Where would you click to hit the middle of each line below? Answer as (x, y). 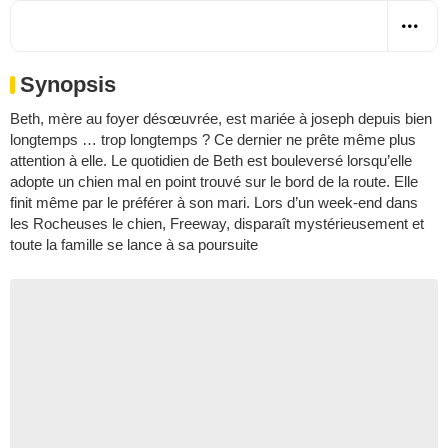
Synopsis (68, 84)
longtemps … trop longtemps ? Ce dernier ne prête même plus (213, 139)
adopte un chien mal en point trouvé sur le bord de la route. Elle (214, 181)
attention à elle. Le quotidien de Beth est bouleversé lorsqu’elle (211, 160)
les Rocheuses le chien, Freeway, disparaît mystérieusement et (217, 223)
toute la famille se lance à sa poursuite (134, 244)
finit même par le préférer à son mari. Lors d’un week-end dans (214, 202)
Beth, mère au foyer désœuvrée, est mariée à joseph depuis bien (221, 118)
